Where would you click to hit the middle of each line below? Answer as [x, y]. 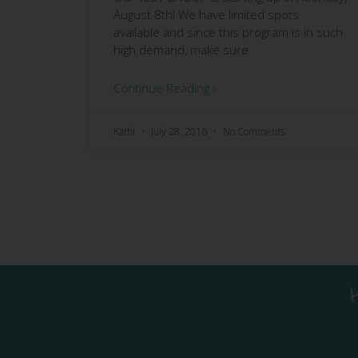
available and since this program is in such [228, 32]
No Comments [254, 132]
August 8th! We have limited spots [206, 15]
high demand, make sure [181, 50]
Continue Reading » [165, 88]
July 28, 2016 [179, 132]
